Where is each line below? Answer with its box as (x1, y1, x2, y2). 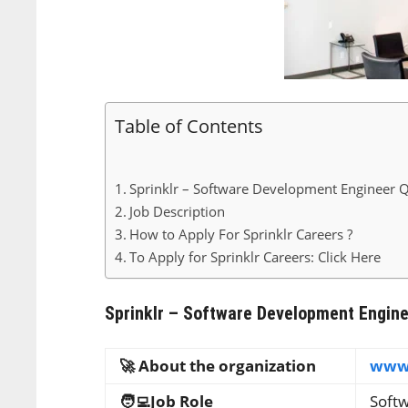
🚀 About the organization (119, 355, 317, 376)
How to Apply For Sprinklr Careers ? (129, 225, 353, 243)
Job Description (129, 202, 226, 220)
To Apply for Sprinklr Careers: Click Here (129, 248, 382, 266)
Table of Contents (115, 112, 264, 138)
